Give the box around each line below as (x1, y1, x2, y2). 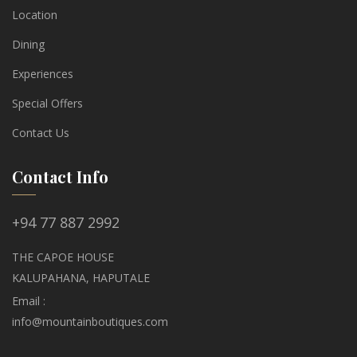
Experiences (12, 66, 73, 81)
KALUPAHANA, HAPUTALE (12, 270, 150, 285)
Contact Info (12, 166, 108, 187)
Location (12, 7, 57, 22)
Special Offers (12, 96, 83, 111)
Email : (12, 293, 45, 308)
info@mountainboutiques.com (12, 314, 168, 329)
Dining (12, 37, 45, 52)
